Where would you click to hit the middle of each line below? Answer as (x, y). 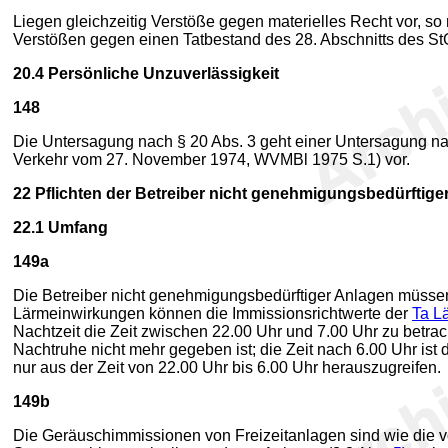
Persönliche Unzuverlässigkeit (161, 73)
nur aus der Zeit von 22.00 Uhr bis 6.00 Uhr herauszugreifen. (227, 367)
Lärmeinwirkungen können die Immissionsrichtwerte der (212, 313)
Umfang (76, 227)
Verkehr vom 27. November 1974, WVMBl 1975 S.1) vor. (211, 159)
